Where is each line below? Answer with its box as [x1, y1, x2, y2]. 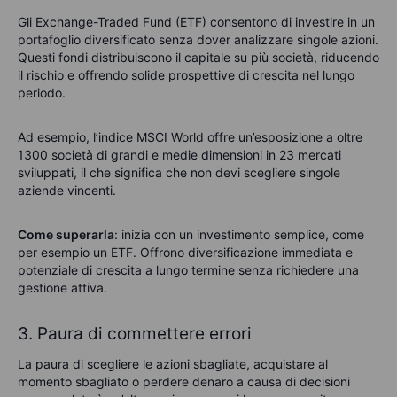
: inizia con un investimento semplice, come [114, 226, 364, 242]
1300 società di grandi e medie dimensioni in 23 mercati [18, 146, 341, 162]
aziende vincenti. [18, 182, 116, 198]
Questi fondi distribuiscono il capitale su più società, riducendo [18, 49, 379, 65]
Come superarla [18, 226, 114, 242]
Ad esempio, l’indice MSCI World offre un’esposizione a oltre [18, 128, 362, 144]
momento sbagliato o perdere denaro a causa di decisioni [18, 373, 350, 389]
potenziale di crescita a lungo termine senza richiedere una [18, 261, 359, 277]
